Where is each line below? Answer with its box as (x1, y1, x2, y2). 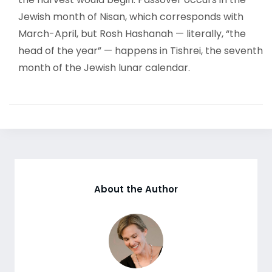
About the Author (94, 183, 178, 195)
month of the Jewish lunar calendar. (18, 61, 190, 75)
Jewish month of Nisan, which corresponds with (18, 10, 243, 24)
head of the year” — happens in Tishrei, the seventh (18, 44, 263, 58)
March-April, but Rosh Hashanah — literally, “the (18, 27, 246, 41)
